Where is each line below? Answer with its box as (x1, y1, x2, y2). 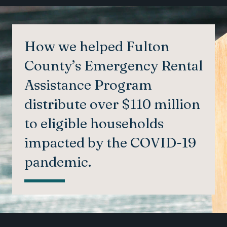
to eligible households (24, 114, 164, 132)
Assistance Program (24, 75, 152, 93)
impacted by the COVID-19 (24, 133, 196, 151)
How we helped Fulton (24, 37, 169, 55)
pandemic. (24, 153, 91, 170)
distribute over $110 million (24, 95, 200, 112)
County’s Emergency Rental (24, 56, 203, 74)
